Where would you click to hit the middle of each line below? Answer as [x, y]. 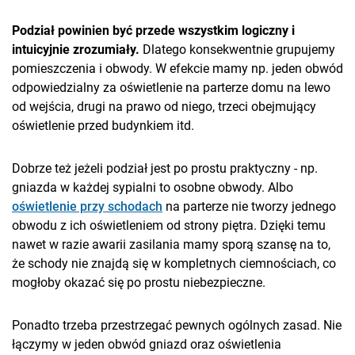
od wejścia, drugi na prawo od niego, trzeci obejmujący [164, 107]
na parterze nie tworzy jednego [249, 207]
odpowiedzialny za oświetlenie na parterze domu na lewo [171, 88]
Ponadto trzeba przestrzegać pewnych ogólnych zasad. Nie [177, 326]
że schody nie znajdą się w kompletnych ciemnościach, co [174, 264]
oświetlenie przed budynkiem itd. [103, 126]
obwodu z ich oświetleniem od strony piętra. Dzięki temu [169, 226]
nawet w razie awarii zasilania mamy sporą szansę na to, [171, 245]
